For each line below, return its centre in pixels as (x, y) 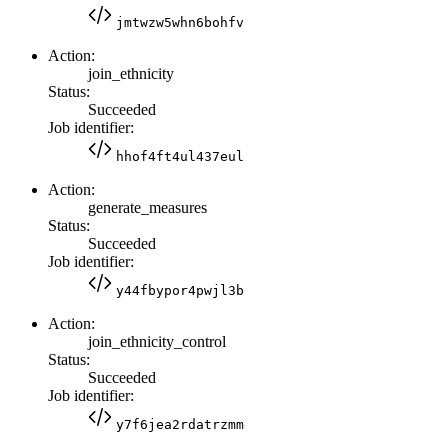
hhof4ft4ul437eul (180, 156)
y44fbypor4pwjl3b (180, 290)
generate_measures (147, 207)
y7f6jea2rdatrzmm (180, 424)
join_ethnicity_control (157, 341)
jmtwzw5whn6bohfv (180, 22)
